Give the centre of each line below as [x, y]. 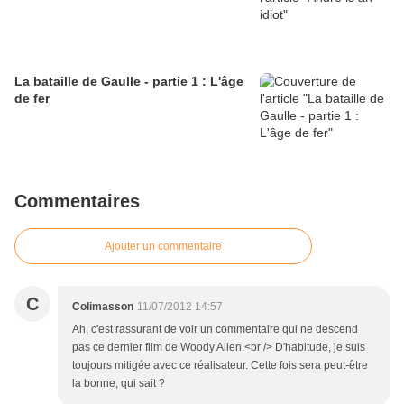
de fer [32, 99]
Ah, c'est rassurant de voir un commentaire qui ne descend [215, 330]
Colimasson [103, 307]
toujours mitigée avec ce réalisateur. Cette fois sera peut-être [220, 366]
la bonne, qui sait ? [119, 384]
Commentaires [77, 202]
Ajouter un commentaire [163, 247]
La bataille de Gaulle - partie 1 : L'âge [129, 82]
